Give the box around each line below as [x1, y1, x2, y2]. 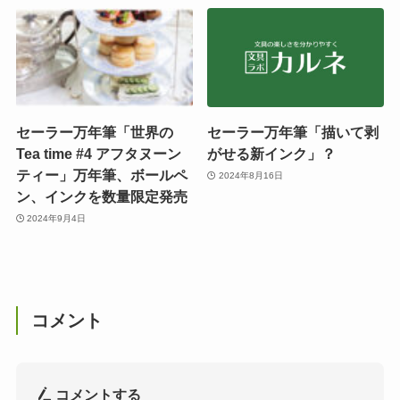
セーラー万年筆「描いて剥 [207, 124, 379, 141]
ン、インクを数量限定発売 [15, 188, 187, 205]
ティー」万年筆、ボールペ [15, 167, 187, 184]
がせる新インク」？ [207, 146, 337, 162]
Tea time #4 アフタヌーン [15, 146, 181, 162]
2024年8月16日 [218, 170, 283, 180]
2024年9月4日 [27, 212, 87, 223]
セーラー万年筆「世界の [15, 124, 173, 141]
